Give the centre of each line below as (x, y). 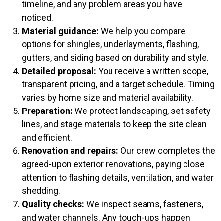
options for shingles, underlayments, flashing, (110, 44)
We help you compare (142, 31)
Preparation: (47, 111)
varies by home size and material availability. (108, 97)
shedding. (41, 191)
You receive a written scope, (152, 71)
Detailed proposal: (59, 71)
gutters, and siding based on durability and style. (115, 57)
